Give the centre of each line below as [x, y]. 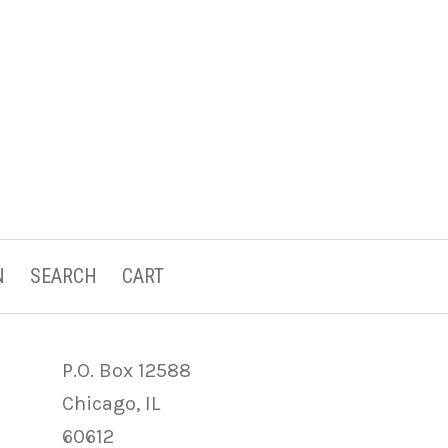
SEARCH [63, 275]
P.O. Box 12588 [126, 370]
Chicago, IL [110, 403]
